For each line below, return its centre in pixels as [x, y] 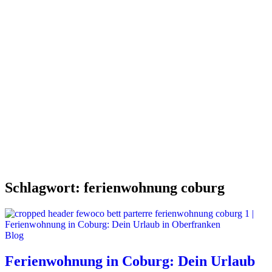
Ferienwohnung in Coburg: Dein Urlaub [130, 261]
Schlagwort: [44, 187]
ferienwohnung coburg [154, 187]
